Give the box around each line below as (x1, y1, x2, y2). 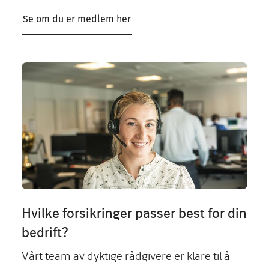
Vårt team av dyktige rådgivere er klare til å (22, 249, 230, 262)
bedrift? (22, 224, 68, 240)
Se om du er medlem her (23, 13, 131, 25)
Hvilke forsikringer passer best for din (22, 205, 247, 221)
